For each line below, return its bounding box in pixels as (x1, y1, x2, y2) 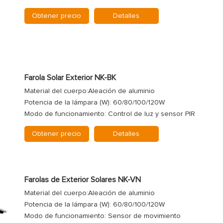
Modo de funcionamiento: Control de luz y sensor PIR (24, 111, 195, 118)
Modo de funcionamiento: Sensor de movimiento (24, 213, 181, 220)
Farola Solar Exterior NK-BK (24, 74, 116, 82)
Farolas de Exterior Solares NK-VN (24, 176, 141, 184)
